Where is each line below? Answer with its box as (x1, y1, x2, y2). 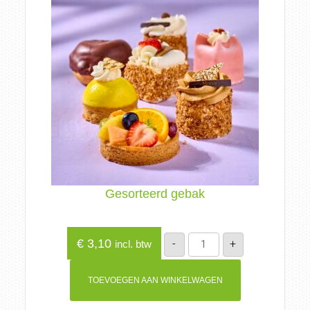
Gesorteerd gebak (105, 187, 205, 201)
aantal (187, 250, 215, 262)
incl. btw (114, 238, 152, 250)
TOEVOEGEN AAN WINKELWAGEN (87, 275, 223, 285)
